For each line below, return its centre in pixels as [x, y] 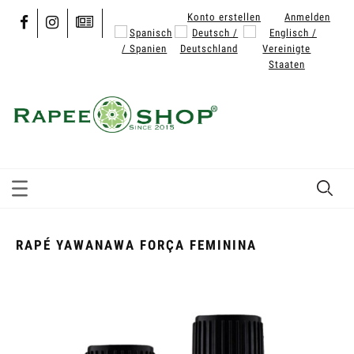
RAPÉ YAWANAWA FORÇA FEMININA [136, 245]
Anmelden [307, 17]
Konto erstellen [224, 17]
